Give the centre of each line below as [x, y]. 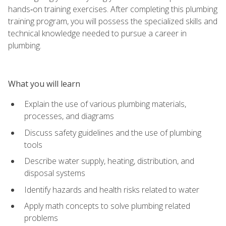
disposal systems [55, 173]
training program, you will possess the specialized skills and [113, 21]
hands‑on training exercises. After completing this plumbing [113, 9]
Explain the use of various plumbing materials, [105, 104]
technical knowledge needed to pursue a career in [97, 33]
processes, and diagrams [69, 116]
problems [41, 218]
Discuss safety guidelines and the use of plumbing [113, 132]
